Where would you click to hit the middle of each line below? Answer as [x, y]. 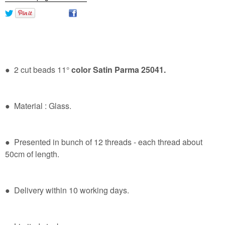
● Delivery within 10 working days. [67, 190]
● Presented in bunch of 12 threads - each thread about [104, 142]
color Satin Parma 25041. [119, 70]
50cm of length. [32, 154]
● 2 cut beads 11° [38, 70]
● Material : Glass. [38, 106]
